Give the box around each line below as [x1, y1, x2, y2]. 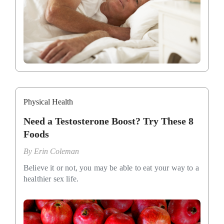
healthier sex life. [23, 174, 79, 183]
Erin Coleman [34, 147, 79, 156]
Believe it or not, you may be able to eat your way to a [23, 163, 199, 172]
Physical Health [23, 97, 73, 106]
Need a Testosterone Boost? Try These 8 [23, 115, 193, 127]
